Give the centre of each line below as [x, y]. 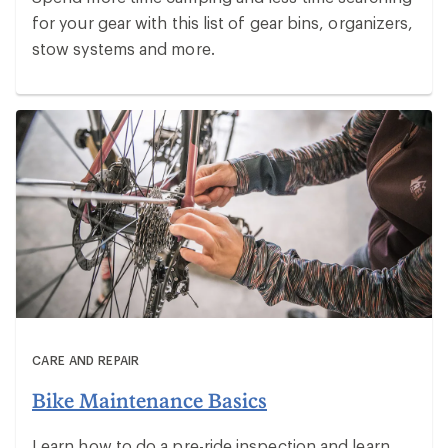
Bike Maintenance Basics [149, 400]
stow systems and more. [123, 49]
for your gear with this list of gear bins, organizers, [223, 23]
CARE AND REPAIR [86, 360]
